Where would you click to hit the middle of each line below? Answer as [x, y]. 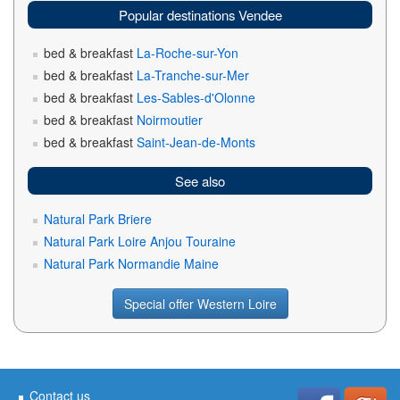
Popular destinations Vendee [200, 15]
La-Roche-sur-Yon [187, 53]
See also [200, 181]
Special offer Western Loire [200, 304]
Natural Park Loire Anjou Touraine [140, 241]
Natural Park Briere [98, 219]
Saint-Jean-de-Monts [196, 142]
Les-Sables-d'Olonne [196, 97]
